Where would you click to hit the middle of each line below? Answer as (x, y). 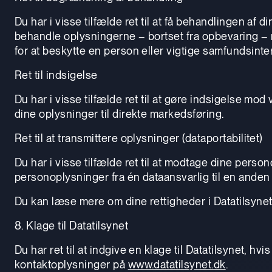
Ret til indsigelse (56, 75)
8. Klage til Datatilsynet (71, 225)
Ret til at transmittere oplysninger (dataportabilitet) (139, 138)
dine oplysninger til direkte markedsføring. (119, 114)
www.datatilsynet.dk (177, 264)
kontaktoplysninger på (71, 264)
